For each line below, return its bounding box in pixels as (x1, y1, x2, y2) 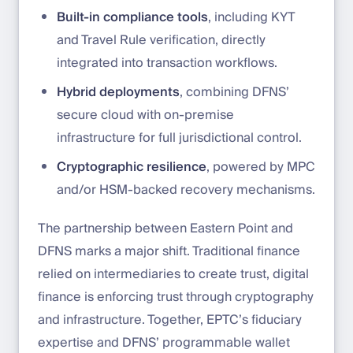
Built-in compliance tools (57, 6, 208, 28)
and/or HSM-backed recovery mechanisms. (57, 178, 315, 201)
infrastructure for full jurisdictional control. (57, 126, 302, 149)
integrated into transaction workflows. (57, 51, 277, 74)
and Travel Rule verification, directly (57, 28, 266, 51)
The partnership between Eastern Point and (38, 217, 293, 240)
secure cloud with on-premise (57, 103, 234, 126)
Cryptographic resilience (57, 155, 206, 178)
